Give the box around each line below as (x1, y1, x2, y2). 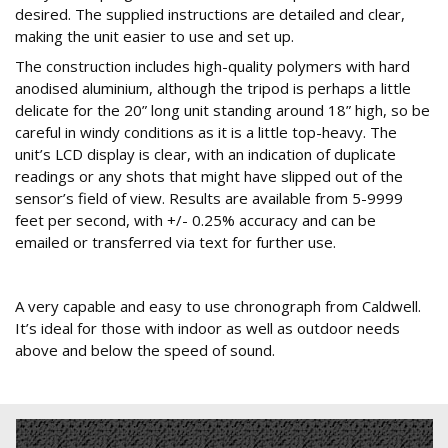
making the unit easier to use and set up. (15, 26, 294, 47)
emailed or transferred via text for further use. (15, 232, 336, 253)
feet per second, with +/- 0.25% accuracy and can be (15, 210, 376, 231)
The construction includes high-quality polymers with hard (15, 56, 410, 77)
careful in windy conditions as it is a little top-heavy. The (15, 122, 397, 143)
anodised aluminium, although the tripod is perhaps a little (15, 78, 411, 99)
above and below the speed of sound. (15, 340, 275, 361)
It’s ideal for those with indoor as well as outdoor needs (15, 318, 400, 339)
